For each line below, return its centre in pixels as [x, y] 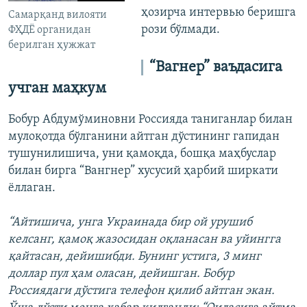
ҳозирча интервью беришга [218, 13]
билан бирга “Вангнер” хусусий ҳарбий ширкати [143, 171]
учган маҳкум [57, 89]
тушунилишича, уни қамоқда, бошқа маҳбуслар [142, 154]
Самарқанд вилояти [58, 15]
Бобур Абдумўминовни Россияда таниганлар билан [150, 120]
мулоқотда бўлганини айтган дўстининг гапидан [144, 137]
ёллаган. [32, 188]
